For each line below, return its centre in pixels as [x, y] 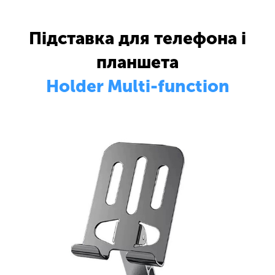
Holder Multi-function [137, 86]
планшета [137, 62]
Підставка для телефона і [137, 38]
